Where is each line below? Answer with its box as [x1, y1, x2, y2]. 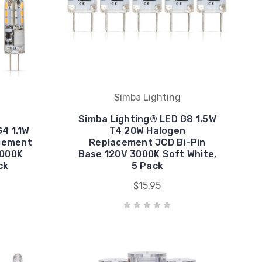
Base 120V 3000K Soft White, [78, 149, 217, 160]
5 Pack [131, 160, 164, 172]
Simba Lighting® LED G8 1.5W [78, 113, 216, 125]
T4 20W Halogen [109, 125, 186, 137]
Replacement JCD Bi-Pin [89, 137, 206, 149]
